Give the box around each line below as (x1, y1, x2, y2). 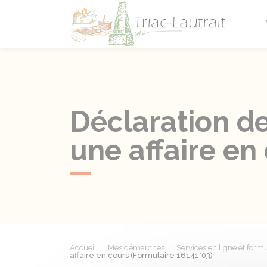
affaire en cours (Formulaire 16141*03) (70, 251, 213, 260)
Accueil (70, 243, 97, 252)
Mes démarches (108, 243, 165, 252)
